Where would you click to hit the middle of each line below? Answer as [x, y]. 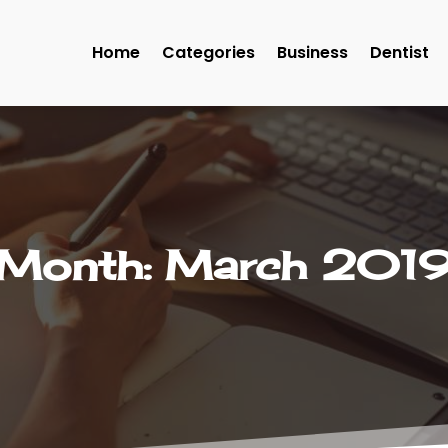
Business [312, 52]
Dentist [399, 52]
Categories [208, 52]
